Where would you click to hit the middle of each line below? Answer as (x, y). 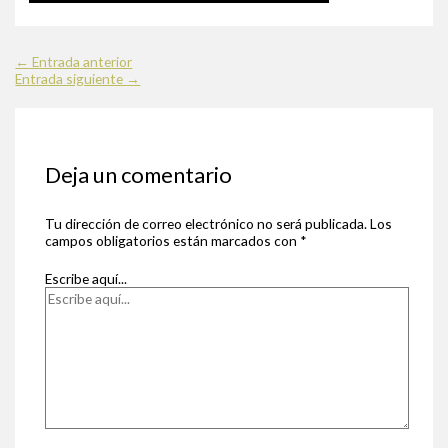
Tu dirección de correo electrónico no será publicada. (205, 224)
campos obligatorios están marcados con (172, 241)
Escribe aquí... (85, 278)
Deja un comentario (138, 175)
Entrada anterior (81, 62)
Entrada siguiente (71, 79)
